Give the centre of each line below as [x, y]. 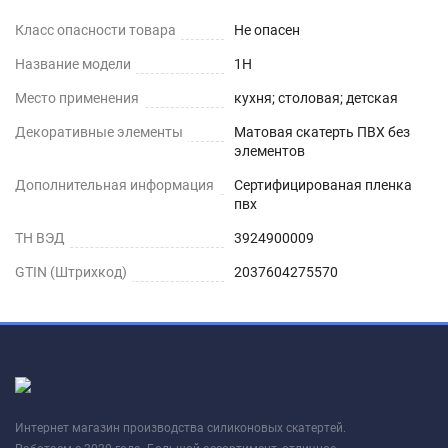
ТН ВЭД [40, 238]
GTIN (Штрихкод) [71, 272]
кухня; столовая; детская [316, 98]
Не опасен [267, 30]
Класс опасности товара [95, 30]
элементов [269, 151]
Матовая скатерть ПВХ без [322, 132]
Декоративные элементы [99, 132]
